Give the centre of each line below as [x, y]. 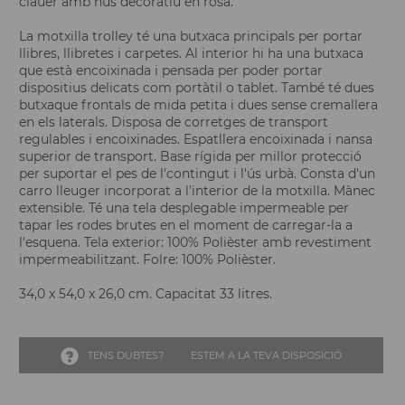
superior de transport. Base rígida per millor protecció [190, 157]
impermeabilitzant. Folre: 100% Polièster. [147, 260]
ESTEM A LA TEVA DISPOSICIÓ [266, 356]
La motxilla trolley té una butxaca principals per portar [191, 37]
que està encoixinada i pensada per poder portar [171, 71]
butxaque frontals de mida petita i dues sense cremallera [198, 105]
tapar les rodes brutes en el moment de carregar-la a [186, 226]
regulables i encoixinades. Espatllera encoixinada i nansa [196, 140]
